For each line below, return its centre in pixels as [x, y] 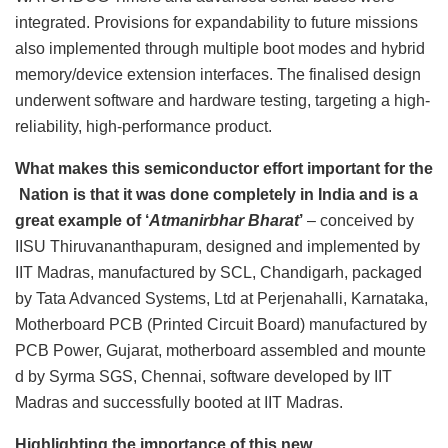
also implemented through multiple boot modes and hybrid [220, 49]
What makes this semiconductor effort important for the [224, 169]
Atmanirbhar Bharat [224, 221]
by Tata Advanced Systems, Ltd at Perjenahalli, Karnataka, [221, 299]
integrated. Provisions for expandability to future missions [216, 23]
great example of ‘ [82, 221]
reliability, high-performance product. [143, 127]
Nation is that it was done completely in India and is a [216, 195]
